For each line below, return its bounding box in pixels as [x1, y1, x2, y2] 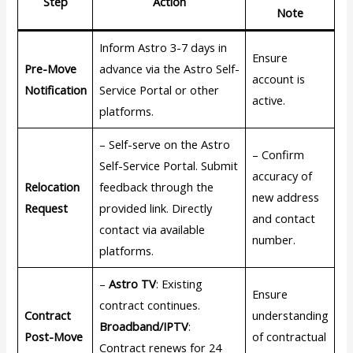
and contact [251, 210, 315, 226]
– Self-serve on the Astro [98, 136, 230, 152]
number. [251, 231, 295, 247]
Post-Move [24, 328, 83, 344]
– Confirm [251, 146, 304, 162]
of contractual [251, 328, 326, 344]
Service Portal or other [98, 81, 219, 98]
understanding [251, 307, 329, 323]
